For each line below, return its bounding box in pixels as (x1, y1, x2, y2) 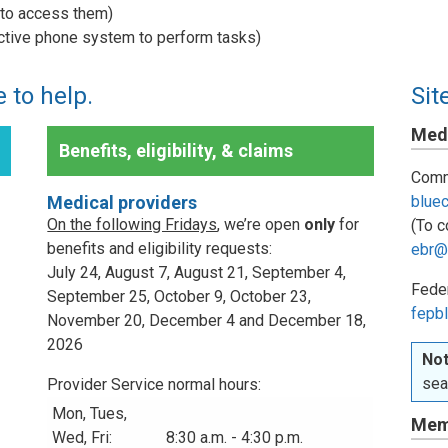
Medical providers (47, 191, 198, 213)
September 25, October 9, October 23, (47, 286, 312, 306)
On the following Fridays (47, 214, 218, 234)
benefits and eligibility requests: (47, 238, 273, 258)
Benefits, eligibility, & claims (59, 139, 294, 161)
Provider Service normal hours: (47, 374, 262, 394)
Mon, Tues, (52, 403, 128, 423)
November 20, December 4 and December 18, (47, 310, 367, 330)
